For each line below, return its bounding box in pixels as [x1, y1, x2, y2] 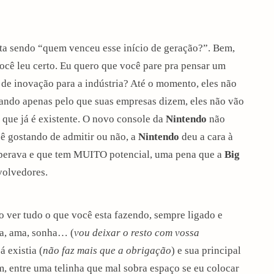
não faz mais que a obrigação [43, 244, 171, 256]
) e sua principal [171, 244, 241, 256]
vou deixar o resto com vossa [74, 226, 199, 239]
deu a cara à [179, 130, 233, 143]
